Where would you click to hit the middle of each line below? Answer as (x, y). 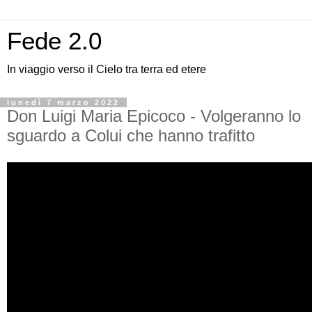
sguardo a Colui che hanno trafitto (131, 135)
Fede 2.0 (54, 41)
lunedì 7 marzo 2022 (63, 102)
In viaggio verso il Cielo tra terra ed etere (107, 69)
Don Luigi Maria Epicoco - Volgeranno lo (154, 116)
